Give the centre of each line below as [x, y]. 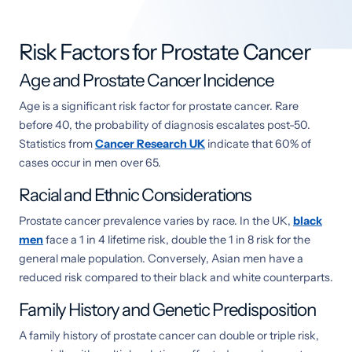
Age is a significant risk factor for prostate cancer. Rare [159, 106]
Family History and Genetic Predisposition [168, 309]
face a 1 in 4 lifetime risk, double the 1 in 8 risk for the [177, 239]
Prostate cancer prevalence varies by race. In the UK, [156, 220]
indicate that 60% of [258, 143]
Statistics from [57, 143]
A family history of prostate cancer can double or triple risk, [169, 335]
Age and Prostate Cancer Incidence [147, 80]
